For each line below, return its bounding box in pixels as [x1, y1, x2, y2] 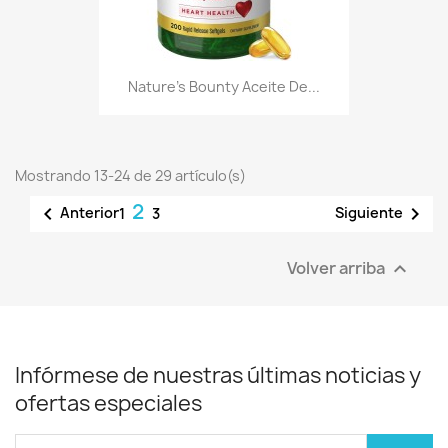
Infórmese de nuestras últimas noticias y [15, 360, 421, 390]
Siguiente [335, 202, 403, 222]
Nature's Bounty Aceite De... [128, 77, 320, 97]
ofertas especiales [15, 388, 202, 418]
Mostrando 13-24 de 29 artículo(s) [15, 165, 246, 185]
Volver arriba [287, 256, 388, 278]
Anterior [60, 202, 119, 222]
